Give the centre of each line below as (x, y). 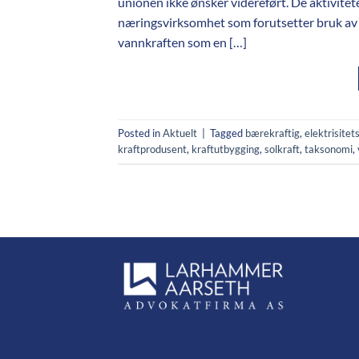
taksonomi (329, 149)
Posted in (140, 133)
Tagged (228, 133)
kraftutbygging (226, 149)
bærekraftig (272, 133)
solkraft (282, 149)
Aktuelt (180, 133)
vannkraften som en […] (182, 42)
